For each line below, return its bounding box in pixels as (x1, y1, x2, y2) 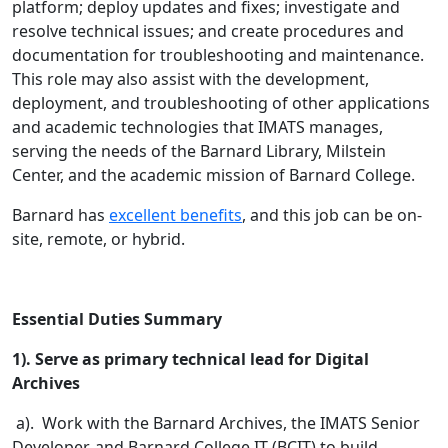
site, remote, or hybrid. (12, 228, 189, 251)
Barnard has (12, 204, 109, 227)
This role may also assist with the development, (12, 68, 369, 91)
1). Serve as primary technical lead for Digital (12, 348, 369, 371)
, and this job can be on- (242, 204, 422, 227)
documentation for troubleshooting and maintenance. (12, 44, 428, 67)
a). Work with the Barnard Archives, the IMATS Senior (12, 412, 420, 435)
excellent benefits (109, 204, 242, 227)
